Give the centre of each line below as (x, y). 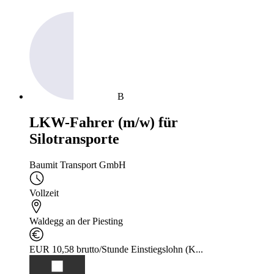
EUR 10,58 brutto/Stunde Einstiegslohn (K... (116, 249)
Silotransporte (74, 139)
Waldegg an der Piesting (76, 221)
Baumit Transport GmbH (78, 165)
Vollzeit (44, 193)
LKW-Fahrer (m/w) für (104, 122)
